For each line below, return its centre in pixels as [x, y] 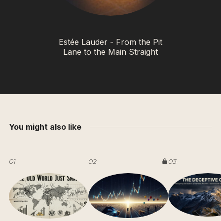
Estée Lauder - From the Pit [110, 42]
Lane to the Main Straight [110, 52]
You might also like [45, 127]
